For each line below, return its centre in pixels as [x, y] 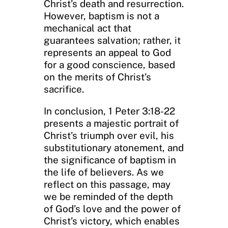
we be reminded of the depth [108, 196]
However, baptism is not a [102, 16]
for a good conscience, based [109, 64]
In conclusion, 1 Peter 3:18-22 [109, 111]
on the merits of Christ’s [97, 77]
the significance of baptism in [110, 160]
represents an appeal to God [107, 52]
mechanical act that [88, 28]
